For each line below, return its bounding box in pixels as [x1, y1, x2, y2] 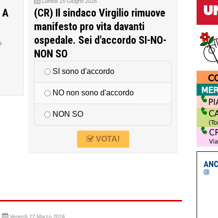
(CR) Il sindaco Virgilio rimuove [34, 6, 165, 19]
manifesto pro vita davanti [34, 20, 145, 33]
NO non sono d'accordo [51, 89, 134, 97]
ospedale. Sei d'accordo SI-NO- [34, 34, 166, 46]
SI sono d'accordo [51, 67, 114, 76]
